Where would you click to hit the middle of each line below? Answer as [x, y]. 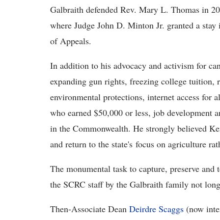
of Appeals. [71, 41]
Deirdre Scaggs [156, 209]
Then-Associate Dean [90, 209]
